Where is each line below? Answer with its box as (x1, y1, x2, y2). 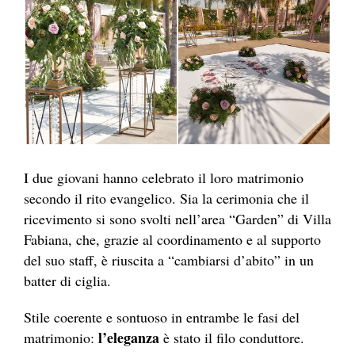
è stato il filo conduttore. (159, 327, 304, 347)
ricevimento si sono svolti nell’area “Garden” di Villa (24, 208, 331, 228)
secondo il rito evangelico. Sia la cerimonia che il (24, 188, 309, 208)
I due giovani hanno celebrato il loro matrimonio (24, 167, 303, 187)
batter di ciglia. (24, 270, 111, 290)
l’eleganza (98, 326, 159, 348)
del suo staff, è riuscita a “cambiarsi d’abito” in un (24, 250, 314, 269)
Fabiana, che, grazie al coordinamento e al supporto (24, 229, 321, 249)
